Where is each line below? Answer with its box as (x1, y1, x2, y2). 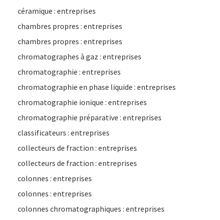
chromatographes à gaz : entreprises (18, 52, 141, 61)
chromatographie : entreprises (18, 67, 121, 77)
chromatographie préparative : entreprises (18, 112, 162, 122)
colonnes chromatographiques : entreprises (18, 204, 165, 214)
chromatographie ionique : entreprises (18, 97, 147, 107)
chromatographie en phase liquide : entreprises (18, 82, 176, 92)
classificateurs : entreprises (18, 128, 110, 137)
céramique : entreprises (18, 6, 96, 16)
